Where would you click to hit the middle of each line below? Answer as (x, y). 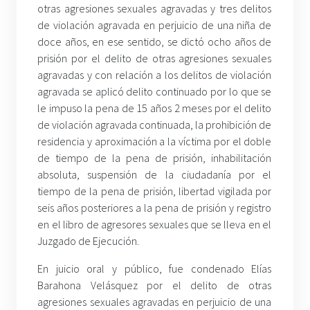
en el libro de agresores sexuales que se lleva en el (155, 224)
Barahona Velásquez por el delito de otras (155, 285)
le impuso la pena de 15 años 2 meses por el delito (155, 108)
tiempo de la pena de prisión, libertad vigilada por (155, 191)
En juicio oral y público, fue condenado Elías (155, 268)
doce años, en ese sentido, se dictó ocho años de (155, 41)
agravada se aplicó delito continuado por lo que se (155, 91)
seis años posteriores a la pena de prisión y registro (155, 207)
